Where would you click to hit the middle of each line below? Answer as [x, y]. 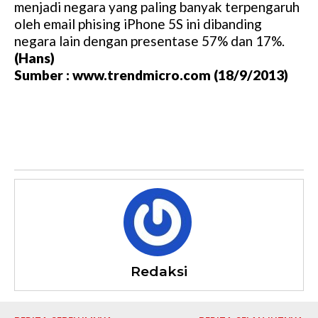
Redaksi [159, 272]
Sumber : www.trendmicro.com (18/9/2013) [151, 75]
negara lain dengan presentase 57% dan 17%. [149, 41]
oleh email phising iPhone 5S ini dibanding [138, 24]
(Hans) [34, 58]
